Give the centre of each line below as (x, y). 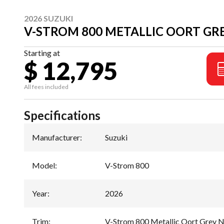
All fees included (46, 86)
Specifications (62, 115)
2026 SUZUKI (48, 18)
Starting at (42, 52)
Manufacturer (56, 137)
